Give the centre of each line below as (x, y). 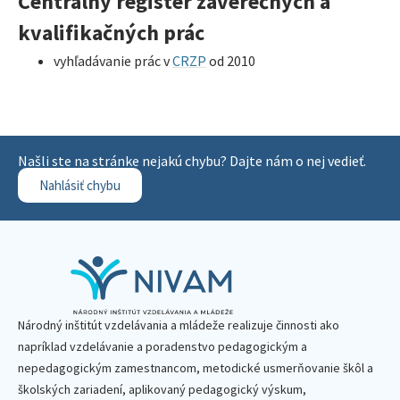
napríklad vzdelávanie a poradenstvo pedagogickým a (162, 347)
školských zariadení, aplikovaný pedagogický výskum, (162, 390)
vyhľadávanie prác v (113, 61)
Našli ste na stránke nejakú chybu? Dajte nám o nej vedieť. (192, 161)
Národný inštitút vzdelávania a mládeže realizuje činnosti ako (179, 325)
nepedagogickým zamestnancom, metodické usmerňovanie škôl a (196, 368)
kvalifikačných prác (111, 33)
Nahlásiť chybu (80, 186)
